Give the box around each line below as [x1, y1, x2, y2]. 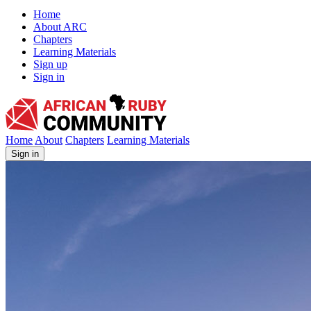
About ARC [33, 21, 87, 33]
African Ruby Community [5, 94, 120, 106]
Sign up [33, 58, 67, 70]
